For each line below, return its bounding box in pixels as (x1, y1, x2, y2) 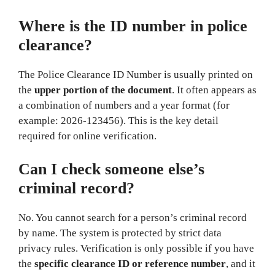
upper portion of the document (34, 84, 172, 96)
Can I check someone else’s (18, 160, 204, 178)
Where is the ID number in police (18, 17, 247, 35)
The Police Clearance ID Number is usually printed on (18, 69, 253, 80)
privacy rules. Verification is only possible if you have (18, 242, 254, 254)
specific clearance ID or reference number (34, 257, 226, 269)
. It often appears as (172, 84, 257, 96)
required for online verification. (18, 130, 157, 142)
